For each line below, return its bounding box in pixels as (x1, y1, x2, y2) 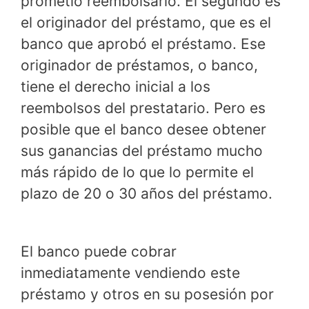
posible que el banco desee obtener (21, 121, 266, 139)
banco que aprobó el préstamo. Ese (21, 35, 266, 53)
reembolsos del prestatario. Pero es (21, 99, 266, 117)
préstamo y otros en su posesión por (21, 285, 274, 303)
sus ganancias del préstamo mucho (21, 142, 263, 160)
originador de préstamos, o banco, (21, 57, 258, 74)
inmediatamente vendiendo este (21, 263, 240, 281)
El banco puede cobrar (21, 242, 177, 260)
